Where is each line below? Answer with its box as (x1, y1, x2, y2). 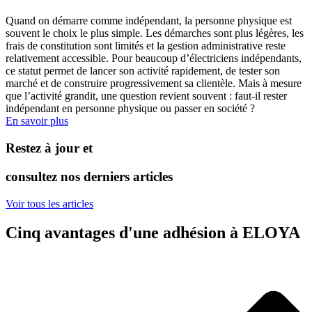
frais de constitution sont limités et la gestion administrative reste (6, 40, 286, 52)
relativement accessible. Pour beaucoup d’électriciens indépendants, (6, 52, 302, 65)
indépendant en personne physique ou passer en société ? (6, 102, 255, 115)
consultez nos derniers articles (6, 169, 173, 184)
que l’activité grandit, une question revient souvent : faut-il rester (6, 90, 287, 102)
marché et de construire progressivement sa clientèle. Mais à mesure (6, 77, 302, 90)
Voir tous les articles (6, 197, 93, 210)
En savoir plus (6, 115, 68, 127)
